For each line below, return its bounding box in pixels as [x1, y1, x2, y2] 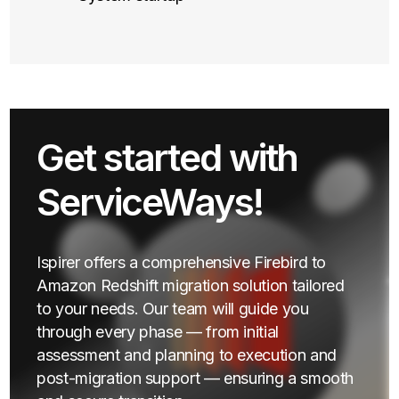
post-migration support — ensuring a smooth [37, 368, 354, 387]
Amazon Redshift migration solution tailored [37, 275, 345, 295]
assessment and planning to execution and [37, 345, 337, 364]
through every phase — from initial [37, 322, 279, 341]
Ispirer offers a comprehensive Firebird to [37, 252, 327, 272]
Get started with [37, 134, 298, 180]
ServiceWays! [37, 178, 263, 224]
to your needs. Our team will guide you [37, 298, 309, 318]
